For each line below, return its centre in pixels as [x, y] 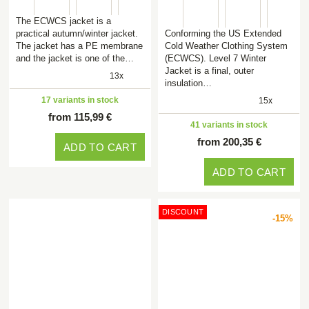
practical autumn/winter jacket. [77, 33]
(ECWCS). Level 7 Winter [216, 58]
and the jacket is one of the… [75, 58]
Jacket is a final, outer [209, 71]
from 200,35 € [229, 142]
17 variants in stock [80, 100]
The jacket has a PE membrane [79, 46]
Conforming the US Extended [223, 33]
